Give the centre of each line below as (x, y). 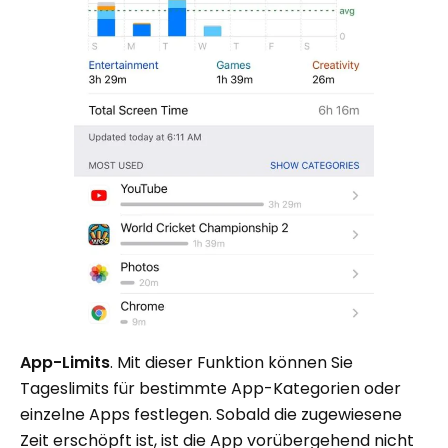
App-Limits (65, 362)
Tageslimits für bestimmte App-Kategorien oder (210, 388)
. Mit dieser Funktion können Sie (231, 362)
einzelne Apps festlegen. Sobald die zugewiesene (211, 414)
